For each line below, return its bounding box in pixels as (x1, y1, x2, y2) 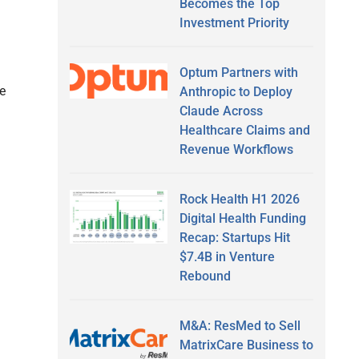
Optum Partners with (179, 64, 298, 80)
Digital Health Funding (179, 210, 306, 226)
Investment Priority (179, 14, 289, 30)
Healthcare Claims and (179, 122, 310, 138)
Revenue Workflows (179, 141, 293, 157)
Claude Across (179, 103, 263, 119)
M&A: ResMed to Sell (179, 317, 301, 333)
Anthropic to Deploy (179, 83, 292, 99)
